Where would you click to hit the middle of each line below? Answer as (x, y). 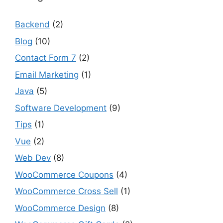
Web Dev (33, 158)
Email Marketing (47, 74)
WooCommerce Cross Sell (66, 191)
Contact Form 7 (46, 58)
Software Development (61, 108)
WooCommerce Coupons (64, 174)
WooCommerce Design (60, 208)
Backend (32, 25)
